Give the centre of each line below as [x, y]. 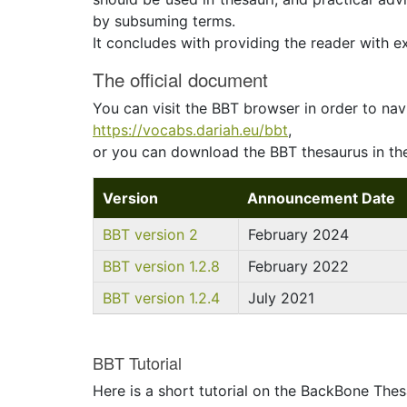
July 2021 [281, 298]
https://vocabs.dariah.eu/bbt [190, 130]
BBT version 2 [150, 234]
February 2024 [298, 234]
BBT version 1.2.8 [161, 266]
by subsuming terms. [164, 21]
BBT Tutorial [137, 362]
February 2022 [298, 266]
